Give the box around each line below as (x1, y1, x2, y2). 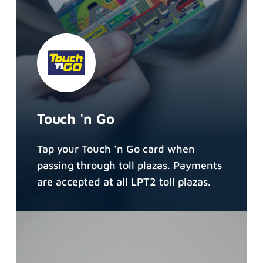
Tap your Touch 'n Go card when (37, 143, 195, 156)
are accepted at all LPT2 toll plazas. (37, 176, 211, 188)
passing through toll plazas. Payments (37, 159, 222, 172)
